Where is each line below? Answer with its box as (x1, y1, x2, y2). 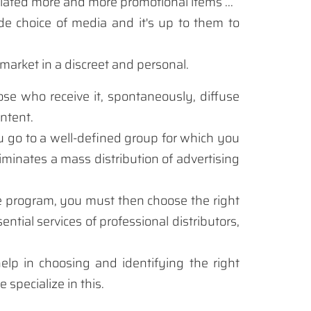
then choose (117, 191, 188, 211)
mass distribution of (60, 149, 174, 169)
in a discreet (42, 55, 110, 75)
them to (194, 13, 239, 33)
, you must (53, 191, 115, 211)
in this (67, 274, 102, 294)
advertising (176, 149, 239, 169)
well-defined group (49, 128, 159, 149)
